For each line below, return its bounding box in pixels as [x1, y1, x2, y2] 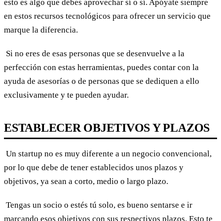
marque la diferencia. [4, 25, 78, 35]
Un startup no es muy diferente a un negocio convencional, [4, 149, 212, 159]
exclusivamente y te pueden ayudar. [4, 90, 129, 100]
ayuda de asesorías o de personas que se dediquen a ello [4, 76, 199, 86]
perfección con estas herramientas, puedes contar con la [4, 63, 199, 73]
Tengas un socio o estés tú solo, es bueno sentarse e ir [4, 200, 192, 210]
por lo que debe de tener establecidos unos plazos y [4, 163, 184, 173]
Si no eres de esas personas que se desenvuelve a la [4, 49, 184, 59]
